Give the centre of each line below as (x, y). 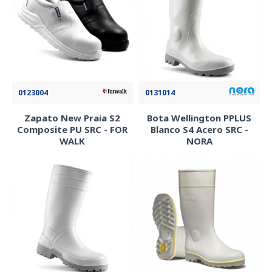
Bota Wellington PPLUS (199, 117)
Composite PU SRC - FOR (73, 129)
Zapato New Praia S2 (73, 117)
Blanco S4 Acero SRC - (199, 129)
